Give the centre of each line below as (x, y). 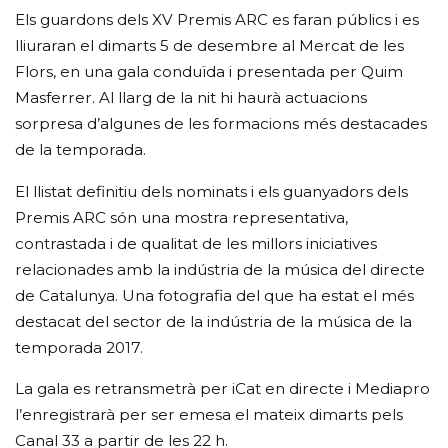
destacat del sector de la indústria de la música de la (214, 321)
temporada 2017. (79, 347)
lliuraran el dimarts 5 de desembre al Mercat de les (210, 46)
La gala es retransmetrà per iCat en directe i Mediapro (223, 388)
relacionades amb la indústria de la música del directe (220, 269)
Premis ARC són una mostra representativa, (182, 217)
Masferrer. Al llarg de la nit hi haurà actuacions (191, 98)
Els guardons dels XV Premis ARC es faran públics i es (217, 20)
